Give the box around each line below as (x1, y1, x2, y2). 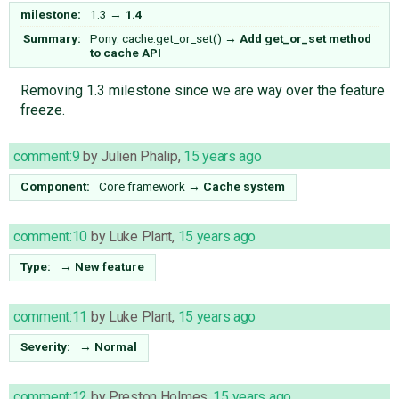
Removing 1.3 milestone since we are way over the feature (20, 81, 385, 99)
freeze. (20, 101, 65, 118)
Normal (94, 338, 137, 354)
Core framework (99, 178, 185, 193)
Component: (20, 178, 91, 193)
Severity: (20, 338, 71, 354)
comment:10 (13, 227, 88, 245)
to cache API (90, 45, 161, 60)
